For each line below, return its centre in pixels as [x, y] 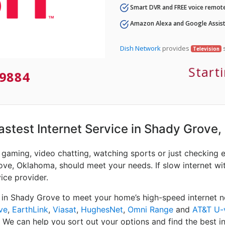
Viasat [65, 210]
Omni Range [150, 210]
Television [206, 49]
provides [176, 48]
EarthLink [30, 210]
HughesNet [102, 210]
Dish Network [140, 48]
